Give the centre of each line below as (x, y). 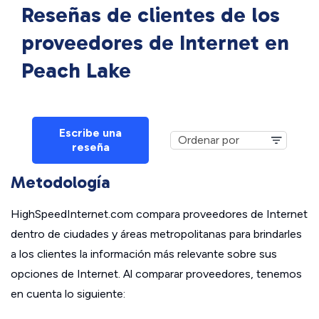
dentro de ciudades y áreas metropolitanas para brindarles (156, 234)
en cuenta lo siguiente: (68, 294)
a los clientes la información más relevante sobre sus (144, 254)
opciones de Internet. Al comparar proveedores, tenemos (156, 274)
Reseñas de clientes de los (151, 15)
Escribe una (90, 133)
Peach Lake (76, 70)
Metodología (61, 182)
